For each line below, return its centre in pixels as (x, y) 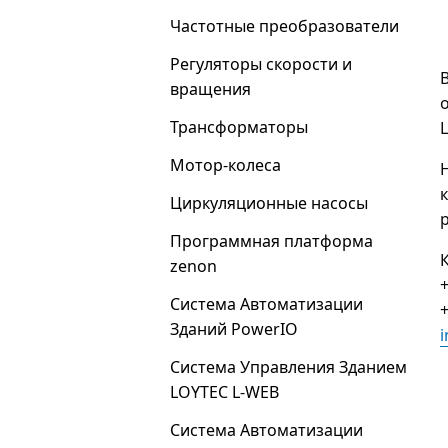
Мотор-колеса (225, 165)
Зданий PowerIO (234, 329)
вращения (210, 89)
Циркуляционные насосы (269, 203)
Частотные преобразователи (284, 26)
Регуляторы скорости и (261, 64)
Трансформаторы (239, 127)
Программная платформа (271, 241)
